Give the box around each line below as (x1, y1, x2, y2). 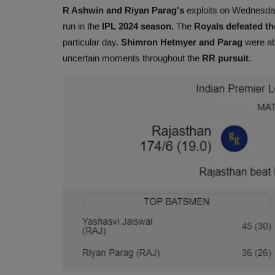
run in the (63, 20, 99, 31)
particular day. (63, 36, 118, 47)
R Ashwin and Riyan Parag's (63, 4, 184, 15)
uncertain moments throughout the (63, 52, 202, 63)
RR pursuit (202, 52, 249, 63)
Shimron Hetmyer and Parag (118, 36, 242, 47)
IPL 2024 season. (99, 20, 174, 31)
